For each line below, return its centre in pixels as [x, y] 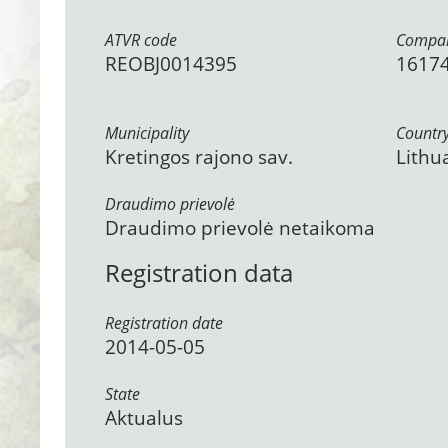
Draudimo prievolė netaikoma [240, 228]
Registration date [164, 323]
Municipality [147, 133]
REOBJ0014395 [171, 64]
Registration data [199, 272]
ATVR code [141, 40]
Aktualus [144, 418]
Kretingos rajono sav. [199, 157]
